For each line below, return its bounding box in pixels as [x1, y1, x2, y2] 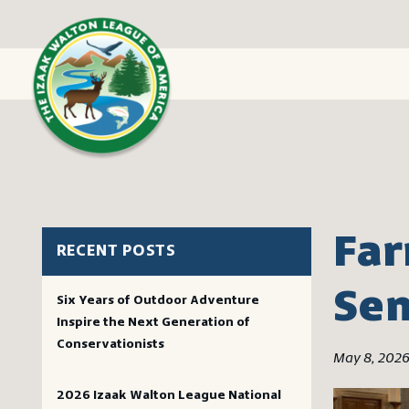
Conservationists [56, 338, 164, 351]
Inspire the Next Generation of [56, 316, 250, 330]
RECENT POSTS [56, 243, 177, 260]
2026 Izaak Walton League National [56, 389, 281, 403]
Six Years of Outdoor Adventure [56, 294, 259, 308]
